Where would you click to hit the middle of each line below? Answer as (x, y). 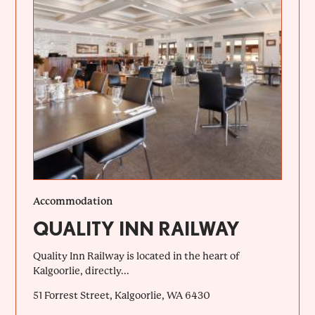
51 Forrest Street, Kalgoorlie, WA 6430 (122, 295)
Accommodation (73, 201)
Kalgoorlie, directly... (82, 270)
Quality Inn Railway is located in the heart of (137, 256)
